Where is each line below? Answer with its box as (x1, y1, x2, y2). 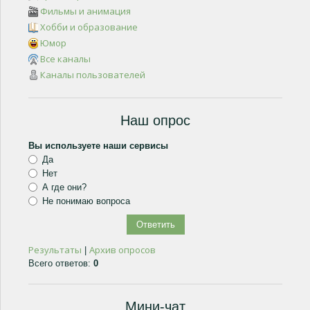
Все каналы (40, 53, 91, 66)
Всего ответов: (28, 258, 93, 269)
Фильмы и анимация (40, 5, 131, 18)
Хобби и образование (40, 21, 138, 34)
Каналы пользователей (40, 69, 145, 82)
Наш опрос (120, 113, 190, 129)
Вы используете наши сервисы (28, 140, 168, 152)
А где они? (42, 182, 86, 193)
